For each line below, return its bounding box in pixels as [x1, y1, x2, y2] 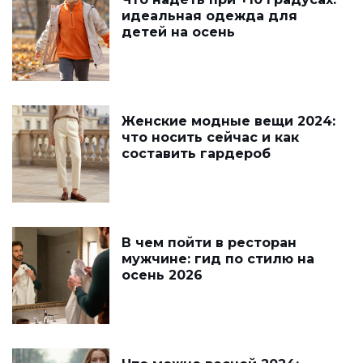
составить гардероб [122, 145, 271, 161]
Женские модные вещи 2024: [122, 113, 335, 129]
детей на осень [122, 23, 235, 40]
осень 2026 [122, 267, 203, 283]
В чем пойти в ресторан [122, 234, 297, 250]
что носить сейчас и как [122, 129, 299, 145]
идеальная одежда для [122, 7, 297, 23]
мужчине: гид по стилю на [122, 250, 314, 267]
